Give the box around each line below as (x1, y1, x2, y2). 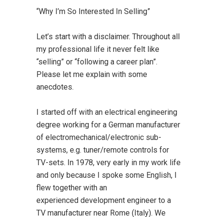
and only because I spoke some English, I (36, 170, 177, 180)
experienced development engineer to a (36, 196, 171, 205)
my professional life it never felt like (36, 45, 159, 54)
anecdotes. (36, 82, 74, 92)
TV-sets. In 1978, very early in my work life (36, 158, 181, 168)
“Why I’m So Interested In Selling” (36, 7, 150, 16)
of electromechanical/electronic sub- (36, 133, 161, 142)
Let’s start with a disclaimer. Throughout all (36, 32, 180, 42)
